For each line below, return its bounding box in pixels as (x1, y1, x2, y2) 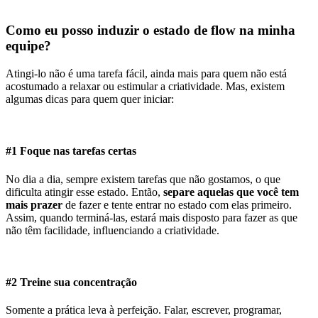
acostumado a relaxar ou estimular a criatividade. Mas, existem (6, 80, 285, 92)
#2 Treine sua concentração (6, 275, 137, 288)
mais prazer (6, 198, 62, 211)
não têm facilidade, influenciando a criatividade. (6, 224, 219, 236)
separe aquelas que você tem (163, 185, 299, 198)
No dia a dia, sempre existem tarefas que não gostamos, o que (6, 172, 280, 185)
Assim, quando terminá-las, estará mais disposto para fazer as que (6, 211, 297, 224)
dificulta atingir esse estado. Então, (6, 185, 163, 198)
